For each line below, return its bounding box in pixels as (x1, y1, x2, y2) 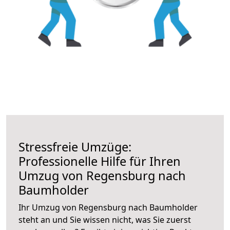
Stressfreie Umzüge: (18, 138, 131, 155)
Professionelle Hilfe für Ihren (18, 152, 181, 169)
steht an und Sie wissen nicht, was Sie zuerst (18, 214, 191, 225)
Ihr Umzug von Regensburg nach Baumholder (18, 201, 198, 213)
